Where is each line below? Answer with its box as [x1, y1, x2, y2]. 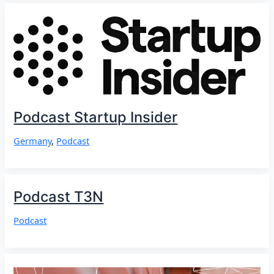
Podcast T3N [13, 187, 104, 206]
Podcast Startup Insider [13, 108, 178, 126]
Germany [13, 135, 52, 147]
